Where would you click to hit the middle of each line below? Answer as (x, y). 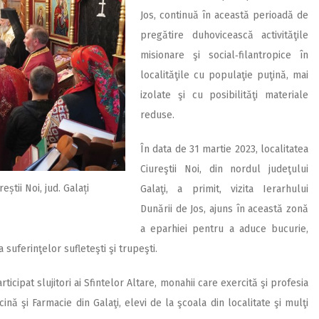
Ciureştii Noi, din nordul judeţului (224, 169)
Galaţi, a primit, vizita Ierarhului (224, 189)
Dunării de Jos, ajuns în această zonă (224, 209)
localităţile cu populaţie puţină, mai (224, 75)
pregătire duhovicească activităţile (224, 35)
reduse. (157, 115)
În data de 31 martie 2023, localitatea (224, 149)
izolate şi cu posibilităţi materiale (224, 95)
